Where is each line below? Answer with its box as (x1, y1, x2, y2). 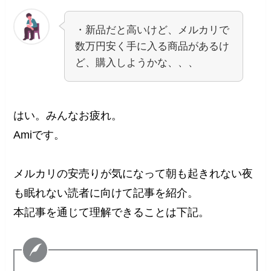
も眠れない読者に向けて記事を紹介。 (13, 187, 199, 200)
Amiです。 (13, 129, 65, 142)
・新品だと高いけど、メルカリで (75, 24, 230, 36)
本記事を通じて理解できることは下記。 (13, 206, 210, 219)
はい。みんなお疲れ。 (13, 109, 123, 122)
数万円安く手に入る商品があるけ (75, 41, 230, 53)
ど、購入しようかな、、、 (75, 57, 199, 69)
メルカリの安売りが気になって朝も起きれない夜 (13, 168, 253, 180)
